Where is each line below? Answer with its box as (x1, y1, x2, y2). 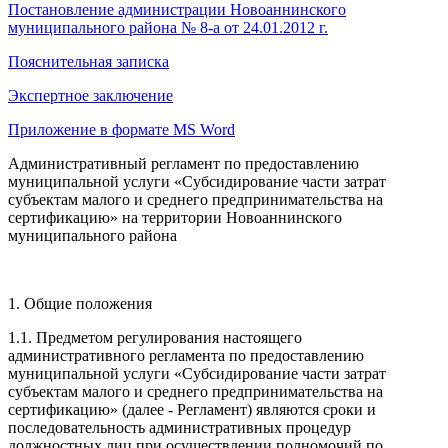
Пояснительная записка (8, 53, 169, 71)
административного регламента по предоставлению (8, 347, 364, 365)
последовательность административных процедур (8, 419, 351, 437)
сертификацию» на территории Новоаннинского (8, 209, 342, 227)
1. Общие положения (8, 295, 152, 313)
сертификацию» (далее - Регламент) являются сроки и (8, 401, 376, 419)
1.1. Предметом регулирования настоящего (8, 329, 302, 347)
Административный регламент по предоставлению (8, 155, 359, 173)
